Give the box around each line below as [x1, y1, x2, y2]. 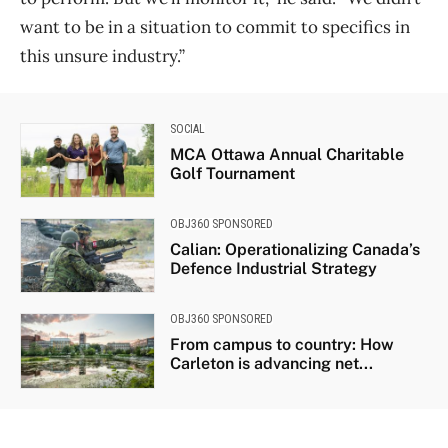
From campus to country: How [169, 335, 394, 355]
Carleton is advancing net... [169, 354, 373, 374]
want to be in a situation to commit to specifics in [20, 15, 410, 38]
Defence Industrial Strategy [169, 258, 377, 278]
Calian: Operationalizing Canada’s [169, 239, 420, 259]
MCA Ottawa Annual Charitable [169, 144, 404, 164]
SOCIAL [169, 121, 205, 136]
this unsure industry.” [20, 44, 185, 67]
